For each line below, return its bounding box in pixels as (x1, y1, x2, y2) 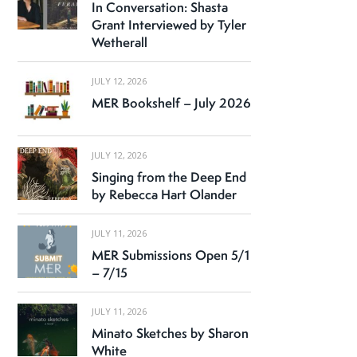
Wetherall (91, 33, 147, 51)
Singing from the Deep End (91, 168, 246, 186)
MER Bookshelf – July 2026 (91, 94, 251, 112)
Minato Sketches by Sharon (91, 324, 249, 343)
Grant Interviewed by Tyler (91, 16, 246, 33)
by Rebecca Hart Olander (91, 186, 237, 204)
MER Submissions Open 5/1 (91, 246, 249, 265)
